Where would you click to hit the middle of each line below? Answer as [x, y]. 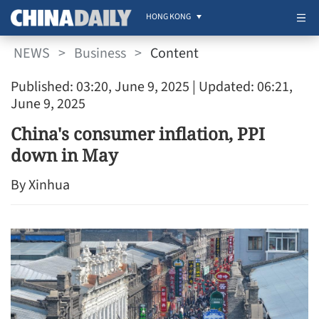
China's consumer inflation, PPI [138, 134]
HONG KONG [168, 17]
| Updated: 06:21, [241, 87]
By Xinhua [40, 185]
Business [100, 53]
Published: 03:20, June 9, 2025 [100, 87]
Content [174, 53]
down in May [64, 155]
